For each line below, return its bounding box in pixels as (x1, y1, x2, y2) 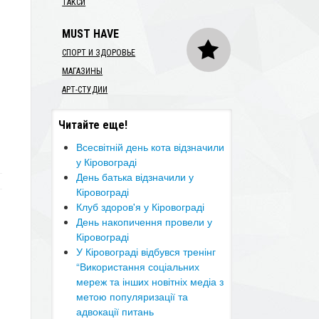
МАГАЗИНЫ (62, 66, 103, 76)
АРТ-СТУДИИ (62, 85, 108, 95)
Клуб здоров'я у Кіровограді (76, 199, 205, 214)
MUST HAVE (62, 27, 120, 41)
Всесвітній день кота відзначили (76, 140, 225, 154)
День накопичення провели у (76, 214, 213, 229)
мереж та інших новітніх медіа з (76, 274, 224, 288)
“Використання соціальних (76, 259, 200, 273)
